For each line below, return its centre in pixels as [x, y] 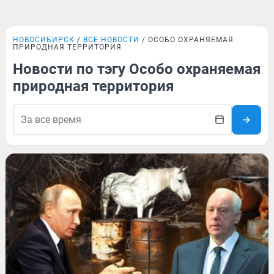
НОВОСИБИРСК [44, 40]
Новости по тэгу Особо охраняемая [137, 69]
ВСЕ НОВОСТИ [111, 40]
